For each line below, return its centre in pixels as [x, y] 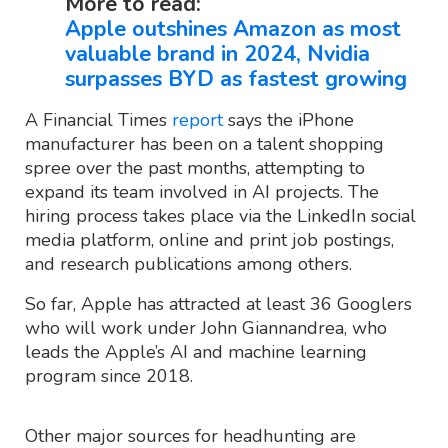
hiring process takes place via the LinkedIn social [220, 215]
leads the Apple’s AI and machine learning [196, 351]
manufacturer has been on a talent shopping [204, 143]
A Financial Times [98, 119]
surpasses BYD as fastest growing [236, 78]
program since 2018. [109, 375]
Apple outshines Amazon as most [233, 28]
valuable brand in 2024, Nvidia [217, 53]
